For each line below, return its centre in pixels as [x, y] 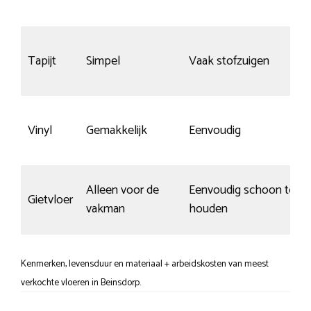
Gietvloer [50, 200]
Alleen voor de [123, 190]
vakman [106, 209]
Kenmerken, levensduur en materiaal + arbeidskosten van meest [145, 263]
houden [208, 209]
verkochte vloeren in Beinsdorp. [81, 282]
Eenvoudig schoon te [242, 190]
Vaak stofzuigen [229, 61]
